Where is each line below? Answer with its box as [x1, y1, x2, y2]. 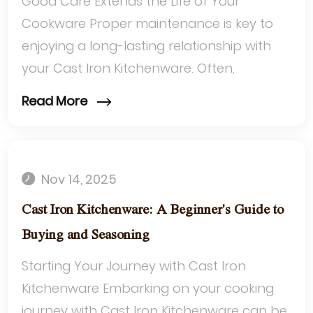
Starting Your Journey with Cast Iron [22, 256, 247, 275]
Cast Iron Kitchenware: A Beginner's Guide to [22, 203, 284, 217]
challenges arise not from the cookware [22, 82, 273, 100]
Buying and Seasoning [22, 228, 150, 242]
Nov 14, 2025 [38, 170, 117, 188]
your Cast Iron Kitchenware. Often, [22, 59, 235, 78]
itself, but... [22, 104, 85, 122]
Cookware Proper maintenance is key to [22, 15, 274, 33]
